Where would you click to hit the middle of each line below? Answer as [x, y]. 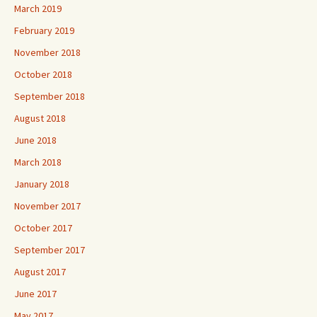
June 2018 [35, 140]
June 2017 [35, 294]
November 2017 [47, 206]
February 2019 [44, 30]
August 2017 [40, 272]
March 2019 [38, 8]
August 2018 [40, 118]
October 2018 [43, 74]
